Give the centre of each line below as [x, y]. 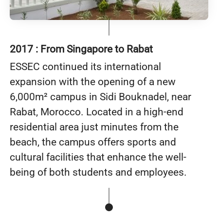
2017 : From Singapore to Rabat [81, 49]
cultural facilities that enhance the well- [98, 157]
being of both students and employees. [98, 173]
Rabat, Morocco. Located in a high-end [97, 112]
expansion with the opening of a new [93, 82]
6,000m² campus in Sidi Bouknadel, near [100, 97]
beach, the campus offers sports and [93, 142]
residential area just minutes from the [94, 127]
